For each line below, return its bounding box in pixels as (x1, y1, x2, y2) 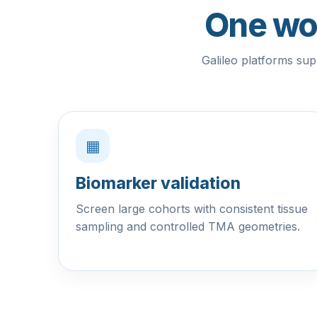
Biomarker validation (76, 173, 241, 193)
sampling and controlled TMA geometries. (76, 219, 300, 234)
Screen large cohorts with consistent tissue (76, 202, 308, 216)
